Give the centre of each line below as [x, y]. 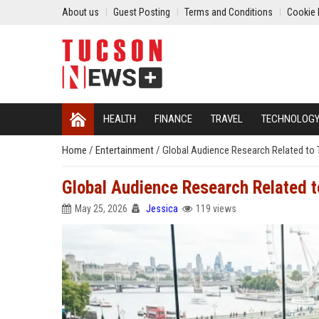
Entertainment [126, 150]
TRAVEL [227, 119]
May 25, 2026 [101, 209]
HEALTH [120, 119]
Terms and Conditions [229, 12]
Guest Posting [142, 12]
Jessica [162, 209]
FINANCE [173, 119]
